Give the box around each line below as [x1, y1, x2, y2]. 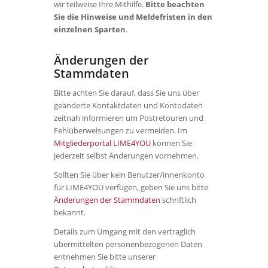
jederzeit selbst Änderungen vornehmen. [54, 150, 199, 162]
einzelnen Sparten [54, 24, 126, 35]
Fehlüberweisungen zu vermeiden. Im [54, 125, 187, 136]
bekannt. [54, 207, 86, 218]
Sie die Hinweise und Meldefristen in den [54, 11, 212, 23]
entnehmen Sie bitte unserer [54, 251, 156, 263]
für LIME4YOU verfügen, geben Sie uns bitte [54, 182, 208, 193]
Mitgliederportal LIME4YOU [54, 138, 151, 149]
